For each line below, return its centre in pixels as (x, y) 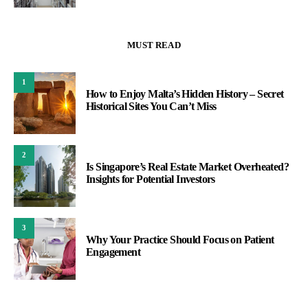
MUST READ (154, 45)
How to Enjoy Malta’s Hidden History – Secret (185, 93)
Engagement (113, 252)
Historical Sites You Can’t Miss (151, 106)
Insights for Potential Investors (151, 179)
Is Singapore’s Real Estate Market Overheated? (187, 166)
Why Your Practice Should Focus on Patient (180, 239)
